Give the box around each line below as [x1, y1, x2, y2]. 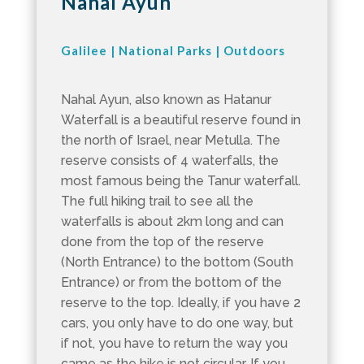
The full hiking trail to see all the [60, 193, 253, 209]
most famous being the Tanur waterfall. [60, 172, 301, 188]
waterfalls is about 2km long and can [60, 213, 284, 229]
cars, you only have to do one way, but [60, 314, 293, 331]
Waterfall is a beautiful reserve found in [60, 111, 301, 128]
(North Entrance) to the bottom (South [60, 253, 293, 270]
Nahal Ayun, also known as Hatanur [60, 91, 271, 107]
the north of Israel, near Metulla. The [60, 132, 280, 148]
